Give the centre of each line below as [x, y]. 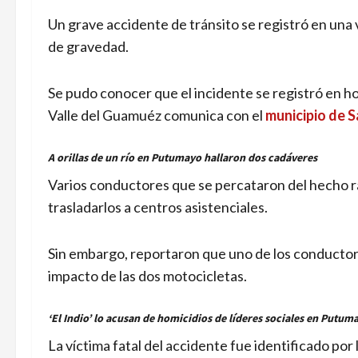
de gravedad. [88, 46]
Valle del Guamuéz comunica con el [157, 115]
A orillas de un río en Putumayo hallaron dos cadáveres [183, 157]
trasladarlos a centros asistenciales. [158, 207]
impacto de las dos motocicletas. [147, 276]
